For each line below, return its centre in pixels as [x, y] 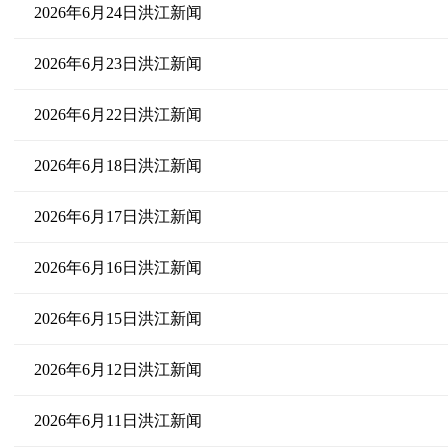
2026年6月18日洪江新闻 [117, 165]
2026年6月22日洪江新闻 [117, 114]
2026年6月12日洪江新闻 [117, 369]
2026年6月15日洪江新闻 [117, 318]
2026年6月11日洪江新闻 [117, 420]
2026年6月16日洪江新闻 [117, 267]
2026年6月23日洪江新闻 [117, 63]
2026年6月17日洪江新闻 [117, 216]
